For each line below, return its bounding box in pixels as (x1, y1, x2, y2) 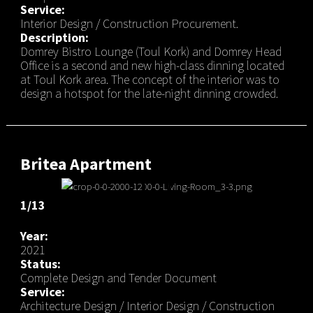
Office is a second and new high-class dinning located (20, 57, 284, 73)
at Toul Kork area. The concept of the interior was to (20, 71, 279, 87)
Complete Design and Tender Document (20, 270, 217, 286)
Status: (20, 256, 61, 272)
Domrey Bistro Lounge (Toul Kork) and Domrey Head (20, 43, 282, 59)
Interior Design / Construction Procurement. (20, 15, 238, 31)
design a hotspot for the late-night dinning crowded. (20, 85, 278, 101)
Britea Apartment (20, 152, 152, 175)
